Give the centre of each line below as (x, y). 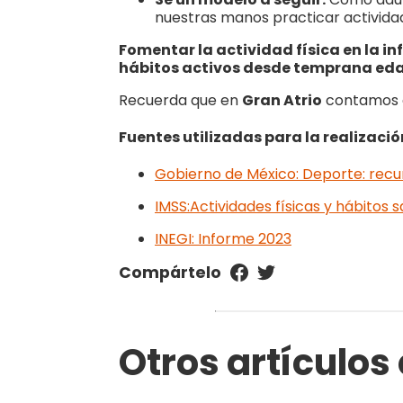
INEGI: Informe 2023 (223, 239)
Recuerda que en (180, 100)
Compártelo (170, 273)
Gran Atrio (282, 100)
